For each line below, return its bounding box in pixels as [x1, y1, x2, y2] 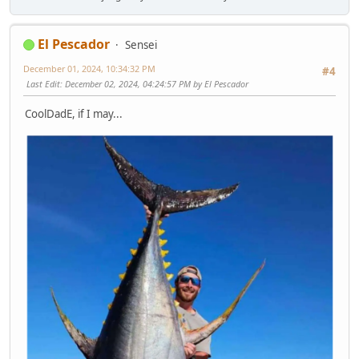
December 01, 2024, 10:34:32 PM [23, 62, 155, 75]
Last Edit [26, 77, 60, 90]
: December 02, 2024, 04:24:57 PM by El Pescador [60, 77, 248, 90]
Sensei [125, 37, 157, 52]
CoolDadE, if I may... [25, 106, 123, 121]
